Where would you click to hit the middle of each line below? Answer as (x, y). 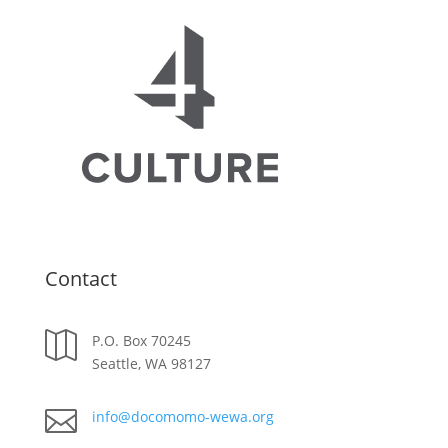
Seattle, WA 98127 (151, 364)
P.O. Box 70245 (141, 341)
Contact (80, 279)
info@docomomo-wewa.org (182, 417)
